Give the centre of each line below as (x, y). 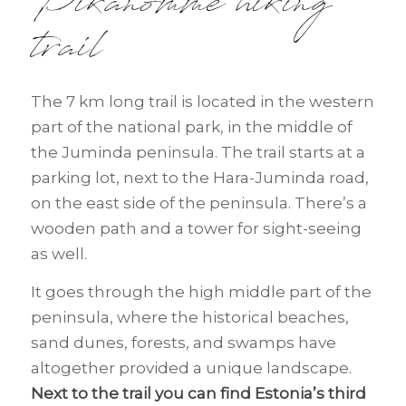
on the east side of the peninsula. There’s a (198, 203)
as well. (58, 254)
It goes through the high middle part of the (201, 292)
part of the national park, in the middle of (191, 127)
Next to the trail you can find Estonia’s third (198, 394)
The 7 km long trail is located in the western (202, 102)
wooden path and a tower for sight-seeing (196, 229)
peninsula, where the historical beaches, (189, 318)
